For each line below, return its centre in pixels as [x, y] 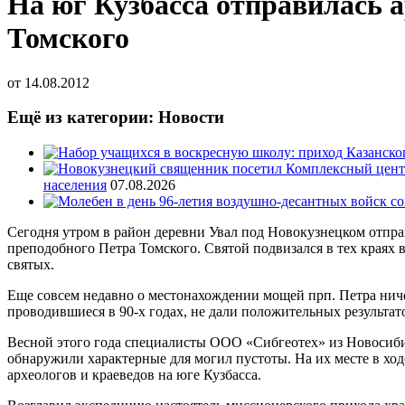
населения [75, 185]
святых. [31, 265]
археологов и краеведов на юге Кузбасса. [134, 375]
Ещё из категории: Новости [116, 118]
